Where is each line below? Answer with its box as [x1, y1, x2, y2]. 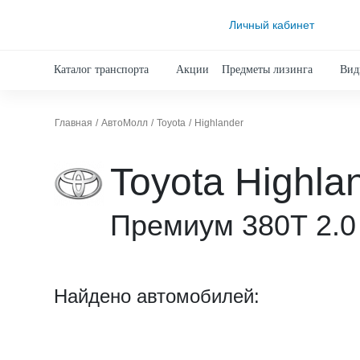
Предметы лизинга [222, 63, 313, 76]
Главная [55, 117, 92, 129]
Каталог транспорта [54, 63, 149, 76]
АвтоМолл [101, 117, 148, 129]
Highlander [194, 117, 243, 129]
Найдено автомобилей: [54, 285, 260, 307]
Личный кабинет [229, 18, 315, 31]
